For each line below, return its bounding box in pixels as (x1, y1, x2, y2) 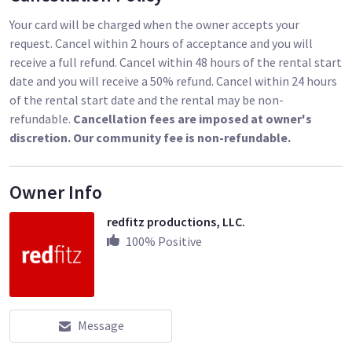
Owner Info (9, 179, 102, 204)
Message (77, 317, 124, 334)
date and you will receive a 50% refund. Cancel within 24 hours (9, 72, 337, 89)
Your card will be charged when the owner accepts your (9, 16, 299, 32)
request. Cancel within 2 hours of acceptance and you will (9, 35, 313, 51)
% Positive (145, 233, 202, 249)
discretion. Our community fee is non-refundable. (9, 129, 291, 145)
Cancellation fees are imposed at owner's (73, 110, 312, 126)
